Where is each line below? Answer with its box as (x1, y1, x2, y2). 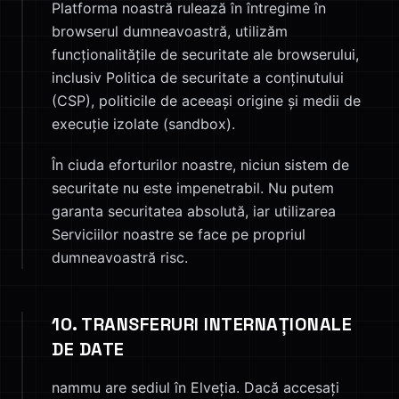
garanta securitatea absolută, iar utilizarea (52, 202, 336, 220)
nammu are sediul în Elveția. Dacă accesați (52, 379, 339, 396)
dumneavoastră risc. (52, 248, 188, 266)
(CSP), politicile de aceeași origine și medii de (52, 92, 361, 110)
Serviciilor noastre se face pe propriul (52, 225, 305, 243)
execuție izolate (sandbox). (52, 115, 235, 133)
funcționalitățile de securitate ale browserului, (52, 45, 359, 63)
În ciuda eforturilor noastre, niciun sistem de (52, 156, 349, 174)
